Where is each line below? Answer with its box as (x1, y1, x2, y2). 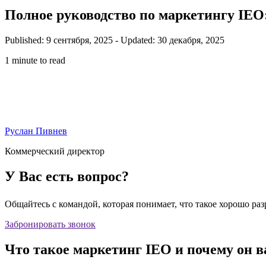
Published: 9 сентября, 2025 (5, 34, 115, 45)
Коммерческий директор (5, 145, 104, 156)
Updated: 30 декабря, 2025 (121, 34, 224, 45)
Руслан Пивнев (5, 125, 67, 136)
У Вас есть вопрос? (5, 168, 129, 184)
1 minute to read (5, 55, 65, 65)
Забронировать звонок (5, 218, 96, 229)
